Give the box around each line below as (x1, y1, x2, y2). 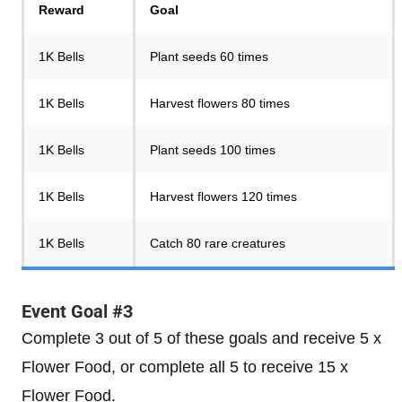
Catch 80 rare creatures (150, 236, 285, 250)
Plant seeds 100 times (150, 143, 275, 157)
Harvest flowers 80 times (150, 96, 290, 110)
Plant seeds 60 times (150, 49, 268, 64)
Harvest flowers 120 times (150, 189, 297, 204)
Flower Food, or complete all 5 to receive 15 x (22, 358, 348, 376)
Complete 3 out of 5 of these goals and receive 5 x (22, 329, 381, 347)
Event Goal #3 (22, 301, 133, 322)
